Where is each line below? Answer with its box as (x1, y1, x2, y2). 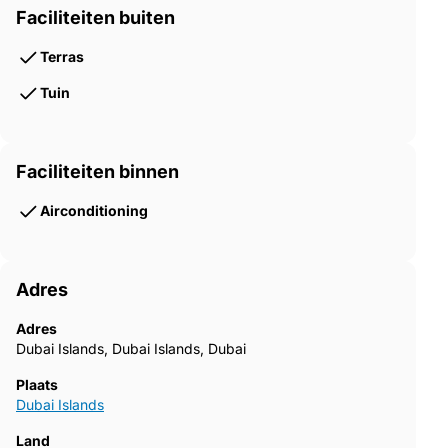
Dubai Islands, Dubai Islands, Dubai (16, 340, 246, 358)
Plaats (16, 376, 58, 394)
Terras (40, 48, 84, 66)
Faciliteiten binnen (16, 161, 179, 183)
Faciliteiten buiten (16, 7, 175, 29)
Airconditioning (40, 202, 148, 220)
